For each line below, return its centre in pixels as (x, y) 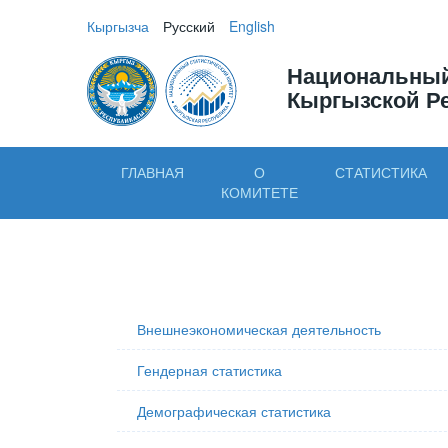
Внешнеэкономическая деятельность (259, 329)
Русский (189, 26)
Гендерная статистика (209, 370)
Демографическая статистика (234, 411)
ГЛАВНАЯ (152, 172)
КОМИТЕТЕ (259, 192)
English (252, 26)
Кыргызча (118, 26)
